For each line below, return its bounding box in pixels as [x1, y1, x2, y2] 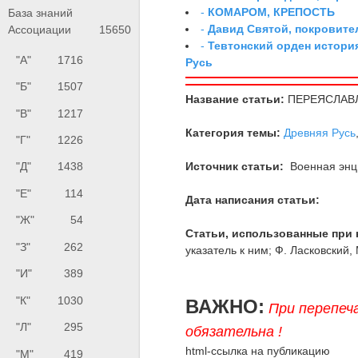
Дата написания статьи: [185, 193, 320, 206]
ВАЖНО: [185, 295, 265, 317]
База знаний [8, 6, 73, 19]
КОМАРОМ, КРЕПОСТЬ [208, 5, 336, 18]
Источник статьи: [185, 159, 284, 173]
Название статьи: [185, 92, 285, 105]
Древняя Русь [284, 125, 356, 139]
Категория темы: [185, 125, 281, 139]
